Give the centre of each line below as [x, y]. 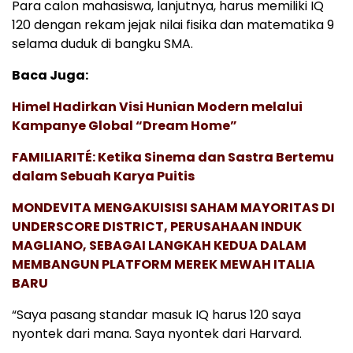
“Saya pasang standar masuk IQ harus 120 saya [156, 315]
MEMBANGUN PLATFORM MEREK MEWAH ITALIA [163, 265]
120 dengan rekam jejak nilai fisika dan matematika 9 [173, 25]
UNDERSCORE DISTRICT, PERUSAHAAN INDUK [157, 227]
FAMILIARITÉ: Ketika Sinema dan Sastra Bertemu [173, 158]
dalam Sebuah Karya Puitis [103, 176]
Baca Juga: [50, 76]
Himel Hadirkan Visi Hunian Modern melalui [157, 107]
